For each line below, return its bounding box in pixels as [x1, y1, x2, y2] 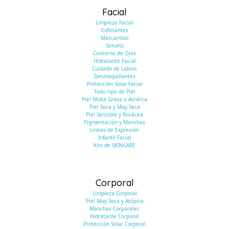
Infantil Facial [98, 134, 131, 141]
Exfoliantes [101, 27, 128, 34]
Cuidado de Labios [92, 65, 137, 72]
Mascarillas [100, 34, 129, 41]
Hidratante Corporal [90, 213, 139, 220]
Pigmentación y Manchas [84, 119, 145, 126]
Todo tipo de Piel [94, 88, 135, 95]
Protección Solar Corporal [83, 220, 146, 227]
